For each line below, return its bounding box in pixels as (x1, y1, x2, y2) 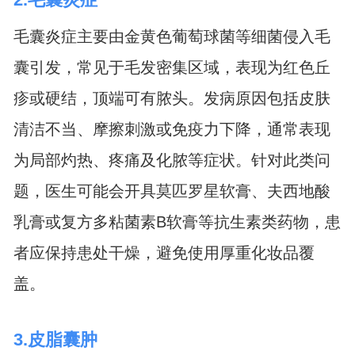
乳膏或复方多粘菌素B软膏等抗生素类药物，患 (13, 213, 341, 231)
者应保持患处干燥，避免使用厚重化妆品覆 (13, 244, 315, 261)
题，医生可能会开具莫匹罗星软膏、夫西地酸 (13, 182, 330, 200)
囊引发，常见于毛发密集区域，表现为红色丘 (13, 59, 330, 76)
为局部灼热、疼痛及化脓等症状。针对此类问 (13, 151, 330, 169)
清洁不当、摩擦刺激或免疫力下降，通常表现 (13, 120, 330, 138)
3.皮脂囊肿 (13, 329, 97, 349)
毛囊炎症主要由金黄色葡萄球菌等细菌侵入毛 (13, 28, 330, 45)
